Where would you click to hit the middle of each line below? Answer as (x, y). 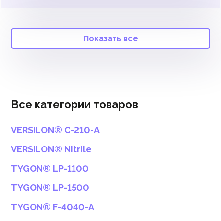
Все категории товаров (74, 104)
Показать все (110, 38)
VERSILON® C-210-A (55, 130)
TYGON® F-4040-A (53, 207)
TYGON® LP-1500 (50, 188)
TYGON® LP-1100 (50, 168)
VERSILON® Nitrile (51, 149)
